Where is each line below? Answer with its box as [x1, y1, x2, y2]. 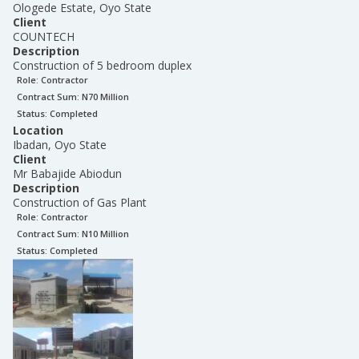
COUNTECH [13, 29, 75, 44]
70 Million [88, 91, 129, 103]
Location [13, 123, 63, 138]
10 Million [88, 228, 129, 240]
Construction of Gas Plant [13, 195, 147, 210]
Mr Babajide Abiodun [13, 166, 122, 181]
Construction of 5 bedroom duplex [13, 58, 192, 73]
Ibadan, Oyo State [13, 137, 107, 152]
